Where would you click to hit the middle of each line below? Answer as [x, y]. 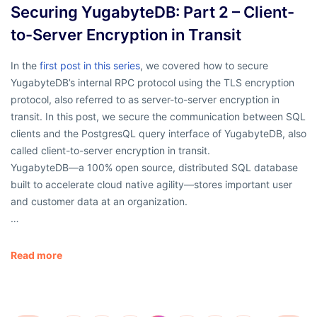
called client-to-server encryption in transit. [112, 150]
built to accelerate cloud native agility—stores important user [151, 184]
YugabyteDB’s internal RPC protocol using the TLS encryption [152, 82]
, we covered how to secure [204, 65]
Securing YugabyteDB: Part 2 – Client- [152, 12]
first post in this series [90, 65]
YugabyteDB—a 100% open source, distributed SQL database [154, 167]
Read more [36, 255]
